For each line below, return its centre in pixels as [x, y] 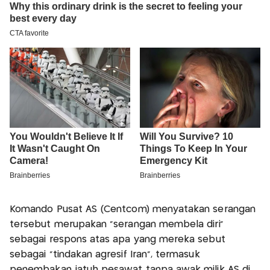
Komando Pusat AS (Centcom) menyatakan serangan [133, 210]
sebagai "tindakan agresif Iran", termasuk [105, 255]
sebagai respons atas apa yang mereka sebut [118, 240]
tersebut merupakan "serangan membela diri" [117, 225]
